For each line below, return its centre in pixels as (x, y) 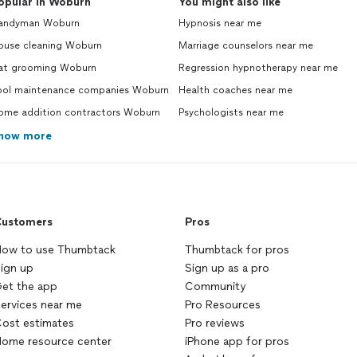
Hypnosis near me (220, 23)
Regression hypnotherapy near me (258, 68)
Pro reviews (215, 323)
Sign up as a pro (227, 268)
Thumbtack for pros (237, 250)
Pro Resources (223, 305)
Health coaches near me (235, 90)
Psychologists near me (231, 112)
